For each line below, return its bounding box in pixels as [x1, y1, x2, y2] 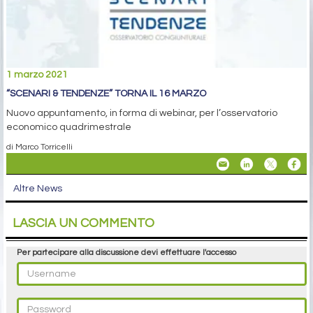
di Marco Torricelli [6, 142, 73, 151]
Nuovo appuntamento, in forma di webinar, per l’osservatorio [6, 108, 277, 118]
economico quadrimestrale [6, 122, 131, 132]
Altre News [13, 183, 62, 194]
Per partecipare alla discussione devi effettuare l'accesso [17, 247, 236, 257]
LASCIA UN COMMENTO [13, 216, 154, 230]
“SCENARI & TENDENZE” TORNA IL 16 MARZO [6, 88, 206, 99]
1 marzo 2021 [6, 69, 68, 80]
